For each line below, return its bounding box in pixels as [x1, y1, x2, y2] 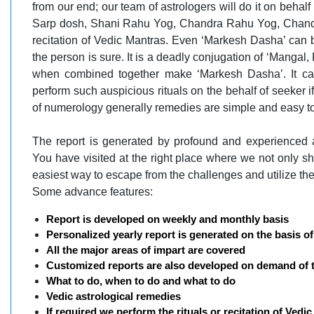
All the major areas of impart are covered [46, 244, 245, 256]
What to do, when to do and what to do [46, 275, 235, 287]
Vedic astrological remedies [46, 290, 181, 302]
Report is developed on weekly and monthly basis [46, 213, 289, 225]
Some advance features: [32, 186, 153, 198]
